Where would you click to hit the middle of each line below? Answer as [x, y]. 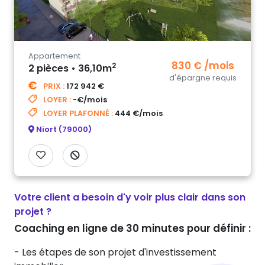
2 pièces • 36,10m [70, 68]
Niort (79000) [64, 129]
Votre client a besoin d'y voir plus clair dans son [130, 197]
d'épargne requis [203, 77]
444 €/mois [138, 113]
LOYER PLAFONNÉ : [77, 113]
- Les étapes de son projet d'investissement [115, 252]
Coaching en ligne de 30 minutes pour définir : [132, 228]
